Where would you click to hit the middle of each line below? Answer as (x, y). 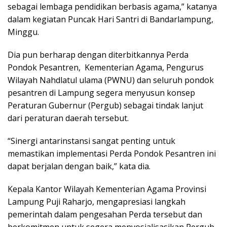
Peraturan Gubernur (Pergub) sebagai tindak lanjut (105, 105)
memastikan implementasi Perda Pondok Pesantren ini (112, 153)
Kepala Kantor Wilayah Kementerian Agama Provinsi (107, 189)
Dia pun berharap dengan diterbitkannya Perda (98, 54)
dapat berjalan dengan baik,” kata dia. (79, 166)
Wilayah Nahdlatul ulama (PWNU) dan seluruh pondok (111, 80)
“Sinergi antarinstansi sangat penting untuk (91, 141)
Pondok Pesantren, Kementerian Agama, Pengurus (106, 67)
